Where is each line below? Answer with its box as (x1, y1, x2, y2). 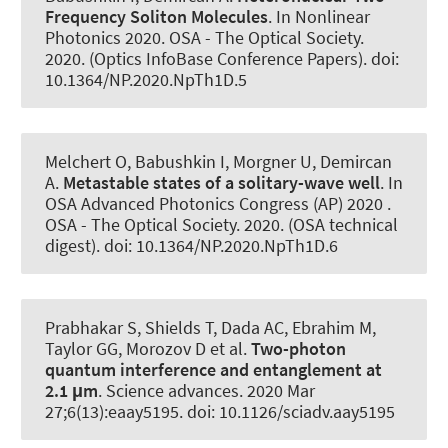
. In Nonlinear (268, 4, 370, 28)
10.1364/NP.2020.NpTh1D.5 (45, 67, 247, 91)
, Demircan (312, 149, 392, 173)
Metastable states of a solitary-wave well (63, 170, 380, 194)
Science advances (106, 379, 239, 402)
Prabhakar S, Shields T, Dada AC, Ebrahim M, (45, 316, 376, 339)
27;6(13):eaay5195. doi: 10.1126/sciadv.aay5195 (45, 400, 395, 423)
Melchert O (45, 149, 127, 173)
